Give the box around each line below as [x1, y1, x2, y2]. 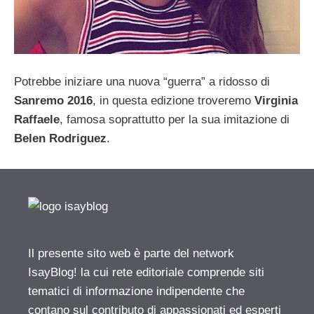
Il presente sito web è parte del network [28, 246, 234, 260]
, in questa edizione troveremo [93, 93, 254, 107]
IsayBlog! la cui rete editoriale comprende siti [28, 265, 264, 279]
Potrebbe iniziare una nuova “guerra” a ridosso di [14, 74, 270, 88]
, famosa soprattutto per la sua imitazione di [60, 112, 289, 126]
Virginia [254, 93, 298, 107]
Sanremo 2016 [14, 93, 93, 107]
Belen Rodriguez [14, 131, 107, 145]
